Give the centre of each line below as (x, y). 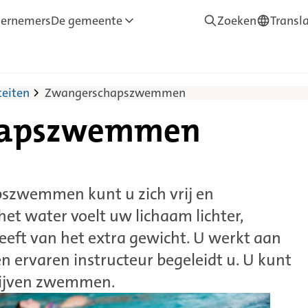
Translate (281, 40)
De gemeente (87, 21)
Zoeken (237, 21)
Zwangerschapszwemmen (115, 93)
